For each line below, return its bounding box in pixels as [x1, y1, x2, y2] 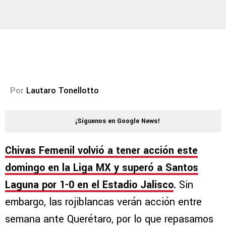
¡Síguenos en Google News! [75, 117, 160, 126]
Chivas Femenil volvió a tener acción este [5, 143, 198, 158]
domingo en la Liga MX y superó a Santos [5, 160, 198, 176]
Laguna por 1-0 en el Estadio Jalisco [5, 178, 174, 193]
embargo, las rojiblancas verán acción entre [5, 195, 202, 210]
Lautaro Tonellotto [26, 85, 99, 97]
